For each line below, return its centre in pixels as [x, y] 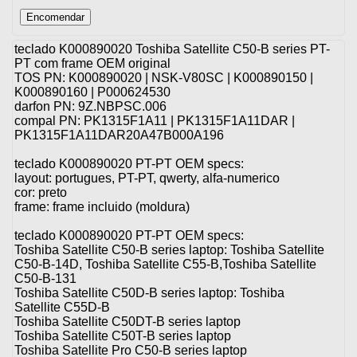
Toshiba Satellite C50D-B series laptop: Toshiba [149, 293]
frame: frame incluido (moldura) [102, 207]
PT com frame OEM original [92, 64]
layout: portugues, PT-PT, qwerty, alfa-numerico [147, 178]
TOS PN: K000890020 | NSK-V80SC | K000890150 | [164, 78]
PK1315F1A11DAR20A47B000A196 [121, 135]
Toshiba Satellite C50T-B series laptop [123, 336]
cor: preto [41, 193]
